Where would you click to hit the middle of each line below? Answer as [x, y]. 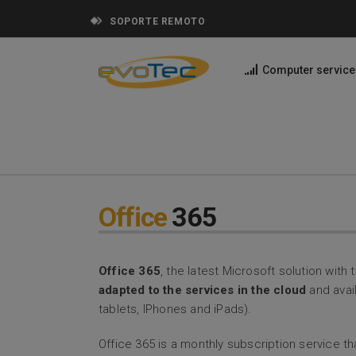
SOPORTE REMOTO [158, 21]
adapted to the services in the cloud [203, 290]
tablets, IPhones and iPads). [175, 310]
